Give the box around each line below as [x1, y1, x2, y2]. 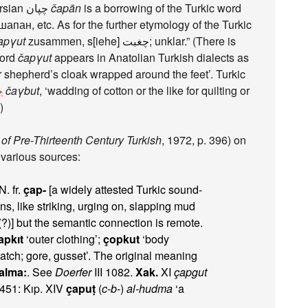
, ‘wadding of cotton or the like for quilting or [39, 82, 250, 98]
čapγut [18, 49, 52, 65]
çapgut [174, 264, 207, 280]
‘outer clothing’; [23, 231, 103, 247]
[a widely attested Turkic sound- [46, 181, 202, 197]
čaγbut [5, 82, 39, 98]
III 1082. [91, 264, 135, 280]
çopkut [103, 231, 140, 247]
